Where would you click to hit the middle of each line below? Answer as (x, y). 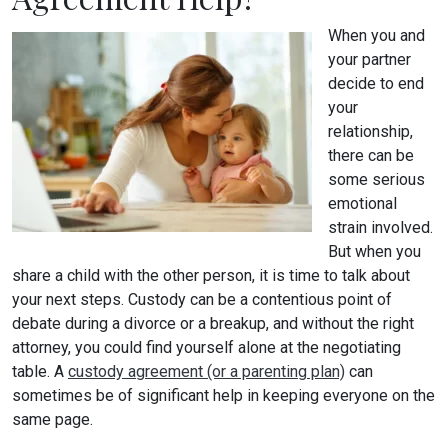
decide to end (376, 83)
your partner (369, 59)
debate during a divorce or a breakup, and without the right (213, 323)
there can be (371, 155)
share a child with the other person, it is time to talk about (211, 275)
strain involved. (380, 227)
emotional (362, 203)
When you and (376, 35)
